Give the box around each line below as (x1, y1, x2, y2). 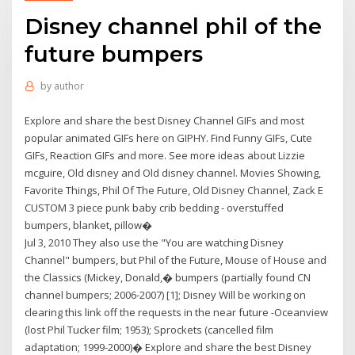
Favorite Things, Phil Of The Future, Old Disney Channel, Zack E (25, 182, 324, 197)
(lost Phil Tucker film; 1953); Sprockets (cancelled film (25, 322, 274, 337)
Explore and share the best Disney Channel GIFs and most (25, 113, 305, 128)
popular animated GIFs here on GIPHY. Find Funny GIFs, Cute (25, 130, 313, 145)
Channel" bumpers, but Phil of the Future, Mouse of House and (25, 252, 327, 267)
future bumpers (25, 40, 204, 67)
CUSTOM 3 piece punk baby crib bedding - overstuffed (25, 200, 284, 215)
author (53, 79, 84, 94)
